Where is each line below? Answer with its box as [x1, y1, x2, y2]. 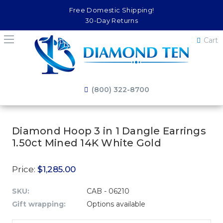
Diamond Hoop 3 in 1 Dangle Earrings [12, 125, 206, 137]
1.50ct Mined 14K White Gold [12, 137, 161, 149]
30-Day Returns [85, 16, 138, 24]
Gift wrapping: [12, 200, 66, 209]
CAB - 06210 [87, 187, 129, 196]
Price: [12, 164, 37, 174]
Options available [87, 200, 145, 209]
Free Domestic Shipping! [69, 6, 154, 14]
